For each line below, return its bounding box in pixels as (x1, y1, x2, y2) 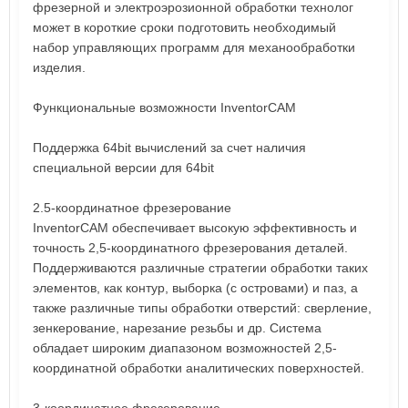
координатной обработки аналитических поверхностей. (33, 360, 364, 375)
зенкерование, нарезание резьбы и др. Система (33, 320, 321, 335)
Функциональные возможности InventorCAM (33, 99, 296, 115)
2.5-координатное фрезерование (33, 199, 231, 215)
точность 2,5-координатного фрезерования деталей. (33, 240, 348, 255)
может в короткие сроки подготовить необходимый (33, 19, 336, 35)
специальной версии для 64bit (33, 159, 214, 175)
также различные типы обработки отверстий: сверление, (33, 300, 372, 315)
